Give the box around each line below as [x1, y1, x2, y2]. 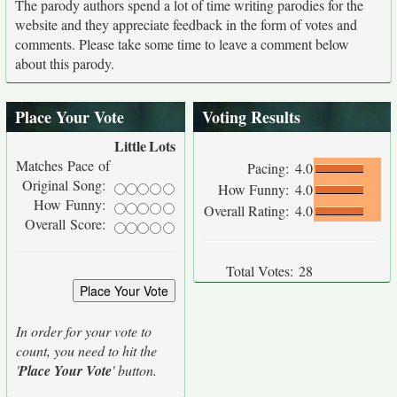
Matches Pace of [16, 156, 110, 175]
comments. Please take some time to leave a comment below [15, 35, 349, 53]
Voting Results [202, 105, 300, 128]
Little [114, 136, 146, 156]
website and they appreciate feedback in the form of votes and [15, 15, 357, 34]
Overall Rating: [204, 201, 293, 220]
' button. [112, 361, 157, 379]
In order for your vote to [16, 322, 152, 340]
